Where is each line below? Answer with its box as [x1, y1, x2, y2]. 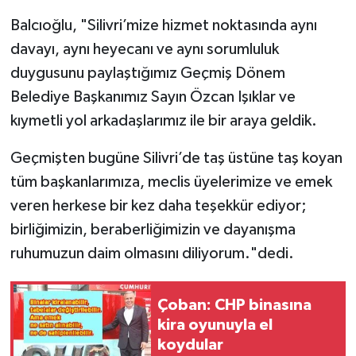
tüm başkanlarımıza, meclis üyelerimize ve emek [10, 173, 332, 190]
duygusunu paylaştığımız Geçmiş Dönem [10, 64, 285, 81]
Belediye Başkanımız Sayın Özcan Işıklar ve [10, 88, 296, 105]
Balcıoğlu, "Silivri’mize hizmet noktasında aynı [10, 17, 317, 33]
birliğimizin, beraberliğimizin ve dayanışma [10, 221, 296, 238]
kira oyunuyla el [157, 317, 273, 334]
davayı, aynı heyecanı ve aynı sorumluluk [10, 41, 279, 57]
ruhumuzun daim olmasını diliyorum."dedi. [10, 245, 294, 261]
